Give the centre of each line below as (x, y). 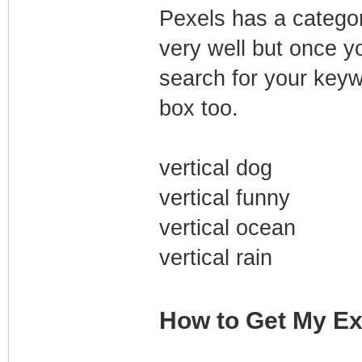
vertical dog (215, 168)
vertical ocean (227, 228)
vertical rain (215, 258)
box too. (198, 108)
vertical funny (224, 198)
